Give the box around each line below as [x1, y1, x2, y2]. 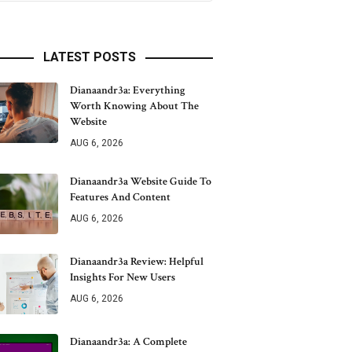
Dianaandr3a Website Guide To [70, 174, 211, 189]
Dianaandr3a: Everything [70, 83, 185, 97]
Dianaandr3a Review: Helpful [70, 255, 203, 269]
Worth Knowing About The [70, 99, 199, 113]
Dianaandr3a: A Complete [70, 335, 187, 349]
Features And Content [70, 190, 170, 204]
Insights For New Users [70, 270, 175, 284]
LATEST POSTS [42, 49, 136, 64]
